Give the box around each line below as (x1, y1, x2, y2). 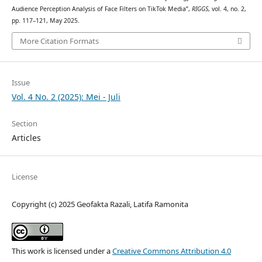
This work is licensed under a (11, 246, 112, 257)
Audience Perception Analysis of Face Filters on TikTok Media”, (11, 4, 192, 13)
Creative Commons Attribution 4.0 (112, 246, 231, 257)
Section (11, 118, 37, 129)
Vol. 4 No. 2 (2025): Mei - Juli (11, 91, 120, 103)
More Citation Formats (19, 36, 99, 47)
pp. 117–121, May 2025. (11, 16, 80, 25)
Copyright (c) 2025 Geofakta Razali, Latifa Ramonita (11, 199, 188, 210)
